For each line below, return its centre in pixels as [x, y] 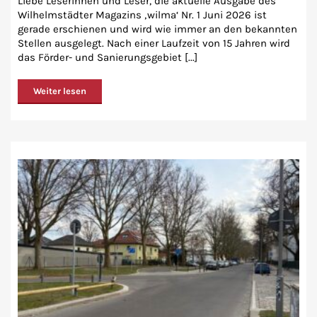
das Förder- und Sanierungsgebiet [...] [108, 57]
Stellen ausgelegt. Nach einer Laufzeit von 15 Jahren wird [154, 43]
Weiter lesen [60, 91]
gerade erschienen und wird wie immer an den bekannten [157, 29]
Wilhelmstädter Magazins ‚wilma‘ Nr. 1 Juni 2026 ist [142, 15]
